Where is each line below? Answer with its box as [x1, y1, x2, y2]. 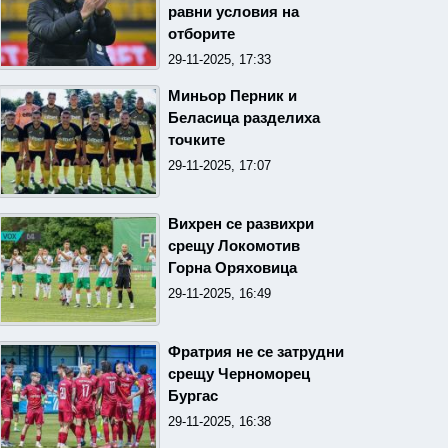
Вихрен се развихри [167, 215, 314, 232]
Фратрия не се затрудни [167, 343, 344, 360]
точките [167, 131, 225, 148]
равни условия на [167, 3, 299, 20]
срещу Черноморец [167, 365, 310, 382]
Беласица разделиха [167, 109, 320, 126]
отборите [167, 25, 235, 42]
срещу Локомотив [167, 237, 300, 254]
